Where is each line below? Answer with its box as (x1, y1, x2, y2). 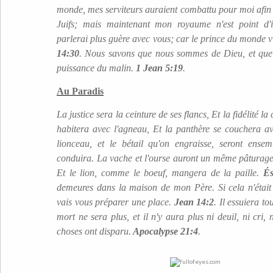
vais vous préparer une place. (57, 197, 174, 207)
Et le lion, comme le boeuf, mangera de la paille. (57, 168, 263, 178)
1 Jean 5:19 (136, 63, 183, 73)
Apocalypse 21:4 (131, 226, 198, 236)
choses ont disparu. (57, 226, 131, 236)
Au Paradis (57, 86, 104, 96)
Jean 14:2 (174, 197, 214, 207)
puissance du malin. (57, 63, 136, 73)
